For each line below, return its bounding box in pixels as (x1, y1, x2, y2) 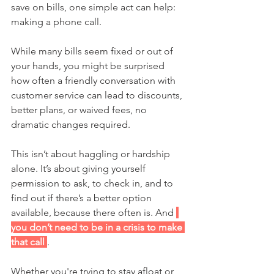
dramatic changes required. (11, 119, 133, 131)
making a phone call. (11, 16, 102, 28)
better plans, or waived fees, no (11, 104, 149, 116)
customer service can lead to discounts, (11, 89, 185, 102)
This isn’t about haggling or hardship (11, 148, 172, 160)
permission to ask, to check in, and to (11, 177, 176, 190)
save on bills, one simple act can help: (11, 1, 178, 13)
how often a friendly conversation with (11, 75, 178, 87)
